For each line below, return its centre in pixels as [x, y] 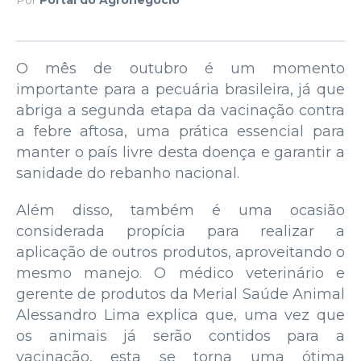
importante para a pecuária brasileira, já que [180, 89]
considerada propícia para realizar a [180, 231]
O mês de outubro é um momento [180, 68]
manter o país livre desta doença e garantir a [180, 152]
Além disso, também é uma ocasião [180, 210]
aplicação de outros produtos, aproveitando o [180, 252]
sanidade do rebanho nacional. [128, 173]
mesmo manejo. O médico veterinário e [180, 273]
